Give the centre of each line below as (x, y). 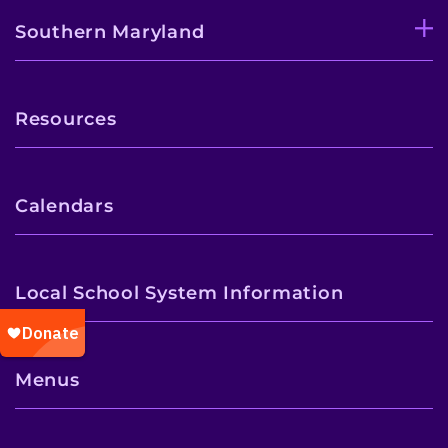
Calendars (64, 206)
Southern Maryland (110, 32)
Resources (66, 119)
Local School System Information (179, 293)
